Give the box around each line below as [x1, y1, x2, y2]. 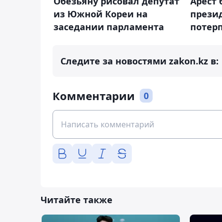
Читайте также [41, 193, 112, 206]
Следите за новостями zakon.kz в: [60, 55, 219, 67]
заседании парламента [54, 20, 164, 33]
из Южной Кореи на [54, 7, 148, 20]
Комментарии [53, 88, 135, 103]
